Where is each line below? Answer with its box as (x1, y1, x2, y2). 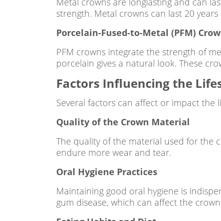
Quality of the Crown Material (56, 116, 190, 128)
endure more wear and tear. (56, 147, 171, 158)
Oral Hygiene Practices (56, 166, 157, 178)
